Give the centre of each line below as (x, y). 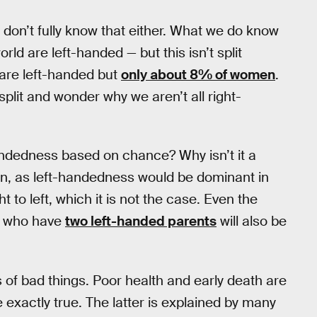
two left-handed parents (141, 221)
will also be (252, 221)
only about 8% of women (198, 74)
